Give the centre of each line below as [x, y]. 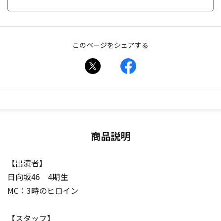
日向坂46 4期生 [38, 177]
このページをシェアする [110, 45]
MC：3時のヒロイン [43, 190]
